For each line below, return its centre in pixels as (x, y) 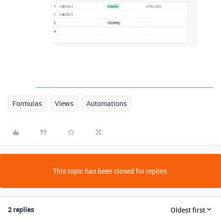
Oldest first (188, 210)
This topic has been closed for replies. (110, 171)
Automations (107, 104)
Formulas (27, 104)
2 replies (21, 210)
